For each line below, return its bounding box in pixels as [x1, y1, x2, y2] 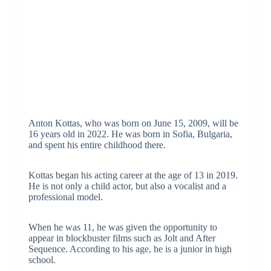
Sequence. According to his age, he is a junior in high [28, 244, 232, 255]
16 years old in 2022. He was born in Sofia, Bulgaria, [28, 129, 232, 140]
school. [28, 255, 56, 266]
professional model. [28, 192, 103, 203]
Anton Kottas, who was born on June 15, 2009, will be [28, 118, 238, 129]
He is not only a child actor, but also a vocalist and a [28, 181, 226, 192]
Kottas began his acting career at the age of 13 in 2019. [28, 170, 238, 181]
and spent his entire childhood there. [28, 140, 166, 151]
